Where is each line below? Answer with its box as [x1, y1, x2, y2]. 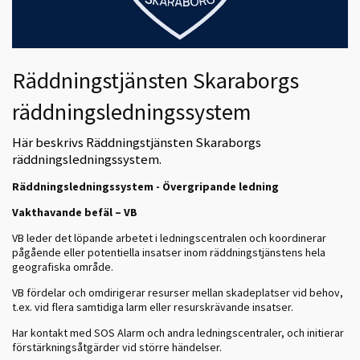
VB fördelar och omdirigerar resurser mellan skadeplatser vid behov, [12, 284, 343, 300]
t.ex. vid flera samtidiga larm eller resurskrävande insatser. [12, 299, 293, 314]
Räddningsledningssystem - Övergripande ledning [12, 178, 279, 194]
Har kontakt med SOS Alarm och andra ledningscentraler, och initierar [12, 325, 344, 340]
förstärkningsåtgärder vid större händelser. [12, 339, 222, 354]
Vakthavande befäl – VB [12, 204, 137, 219]
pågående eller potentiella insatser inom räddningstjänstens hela [12, 244, 325, 260]
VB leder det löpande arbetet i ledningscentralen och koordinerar [12, 230, 326, 245]
